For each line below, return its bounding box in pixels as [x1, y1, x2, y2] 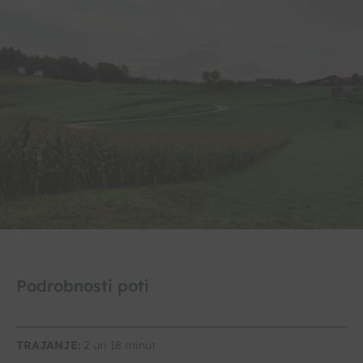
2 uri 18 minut [80, 338, 156, 353]
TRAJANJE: [16, 338, 80, 353]
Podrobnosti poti [16, 275, 149, 297]
